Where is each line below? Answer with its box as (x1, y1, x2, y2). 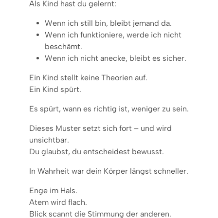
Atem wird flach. (29, 197, 87, 207)
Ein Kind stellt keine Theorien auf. (29, 73, 147, 82)
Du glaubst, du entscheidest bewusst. (29, 146, 164, 156)
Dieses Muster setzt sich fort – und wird (29, 123, 172, 133)
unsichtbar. (29, 135, 69, 145)
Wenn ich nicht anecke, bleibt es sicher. (45, 53, 186, 63)
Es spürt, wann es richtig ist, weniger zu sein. (29, 104, 189, 113)
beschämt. (45, 41, 82, 51)
